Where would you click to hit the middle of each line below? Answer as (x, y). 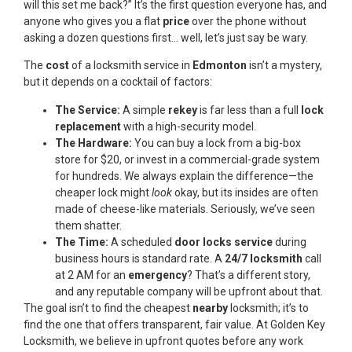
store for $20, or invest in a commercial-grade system (187, 159)
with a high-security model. (189, 126)
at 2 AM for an (92, 275)
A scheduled (141, 242)
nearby (210, 308)
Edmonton (220, 66)
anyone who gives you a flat (93, 22)
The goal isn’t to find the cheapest (108, 308)
